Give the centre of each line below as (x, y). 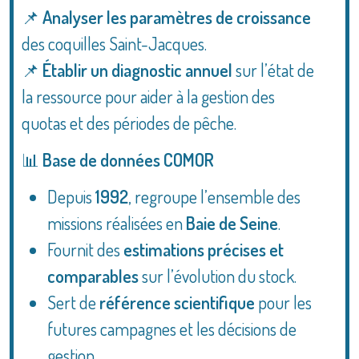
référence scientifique (177, 302)
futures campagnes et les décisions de (172, 329)
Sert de (73, 302)
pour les (283, 302)
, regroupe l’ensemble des (214, 196)
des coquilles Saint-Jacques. (114, 43)
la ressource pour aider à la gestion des (148, 96)
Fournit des (85, 249)
